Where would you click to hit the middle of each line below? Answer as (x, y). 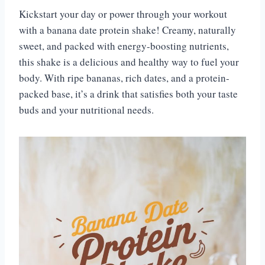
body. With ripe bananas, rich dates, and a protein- (124, 78)
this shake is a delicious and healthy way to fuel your (129, 62)
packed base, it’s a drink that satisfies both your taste (128, 94)
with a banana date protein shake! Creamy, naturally (127, 30)
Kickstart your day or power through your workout (123, 14)
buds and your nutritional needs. (86, 110)
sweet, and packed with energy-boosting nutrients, (124, 46)
